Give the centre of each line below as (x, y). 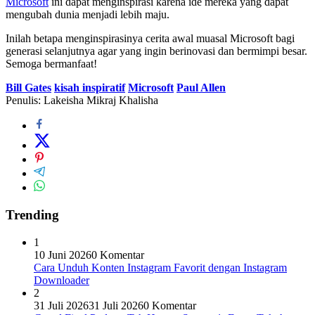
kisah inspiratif (90, 88)
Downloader (62, 280)
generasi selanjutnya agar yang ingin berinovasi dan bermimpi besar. (156, 51)
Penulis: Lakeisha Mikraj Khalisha (82, 101)
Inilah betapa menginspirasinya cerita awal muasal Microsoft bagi (150, 39)
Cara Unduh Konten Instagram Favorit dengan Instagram (160, 267)
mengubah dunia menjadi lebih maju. (88, 15)
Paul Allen (201, 88)
